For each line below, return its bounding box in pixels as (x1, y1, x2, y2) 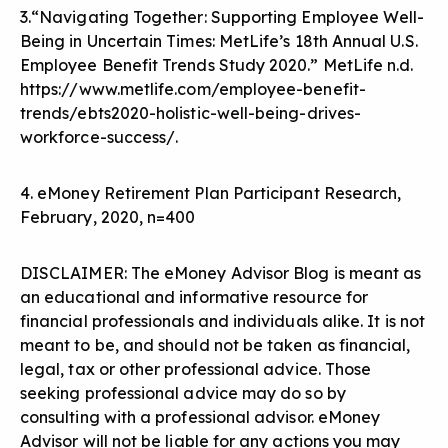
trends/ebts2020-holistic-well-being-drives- (20, 103, 362, 124)
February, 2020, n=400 (20, 207, 196, 228)
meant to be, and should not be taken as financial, (20, 335, 411, 356)
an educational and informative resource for (20, 287, 369, 308)
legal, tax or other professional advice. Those (20, 359, 372, 380)
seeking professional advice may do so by (20, 383, 346, 404)
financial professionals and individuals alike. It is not (20, 311, 425, 332)
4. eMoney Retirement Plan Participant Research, (20, 183, 402, 204)
